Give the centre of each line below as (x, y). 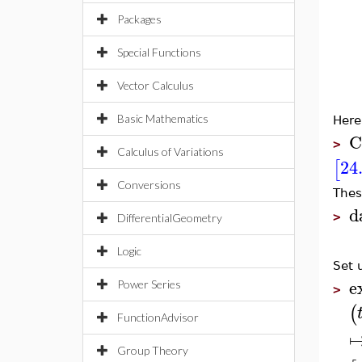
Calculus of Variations (170, 152)
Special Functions (159, 52)
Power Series (149, 284)
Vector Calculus (156, 85)
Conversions (149, 185)
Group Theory (153, 350)
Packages (139, 19)
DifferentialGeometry (170, 218)
